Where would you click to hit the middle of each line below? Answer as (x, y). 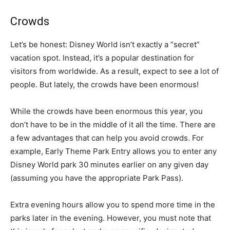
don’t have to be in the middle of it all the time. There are (113, 125)
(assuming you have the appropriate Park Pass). (97, 178)
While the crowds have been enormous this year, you (107, 111)
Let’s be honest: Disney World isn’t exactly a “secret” (105, 45)
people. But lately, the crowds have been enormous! (104, 85)
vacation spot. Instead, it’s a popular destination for (102, 58)
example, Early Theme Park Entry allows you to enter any (113, 151)
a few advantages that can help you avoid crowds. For (107, 138)
